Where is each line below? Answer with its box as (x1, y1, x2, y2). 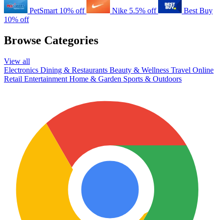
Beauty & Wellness (110, 65, 169, 74)
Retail (4, 74, 22, 83)
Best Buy (184, 6, 213, 15)
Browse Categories (4, 33, 98, 47)
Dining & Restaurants (40, 65, 108, 74)
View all (4, 56, 30, 65)
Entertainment (24, 74, 67, 83)
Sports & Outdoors (123, 74, 182, 83)
